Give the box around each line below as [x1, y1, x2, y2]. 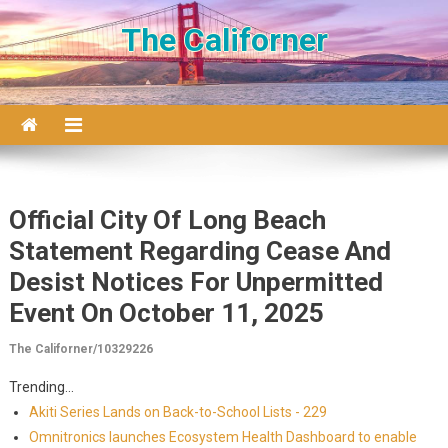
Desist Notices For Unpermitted [8, 267, 383, 297]
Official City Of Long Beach [8, 205, 326, 235]
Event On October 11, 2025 [8, 298, 324, 328]
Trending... [8, 379, 74, 395]
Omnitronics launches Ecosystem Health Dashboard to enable [28, 429, 417, 445]
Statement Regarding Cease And [8, 236, 391, 266]
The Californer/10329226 [8, 342, 153, 356]
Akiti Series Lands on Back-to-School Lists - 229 [28, 404, 327, 420]
